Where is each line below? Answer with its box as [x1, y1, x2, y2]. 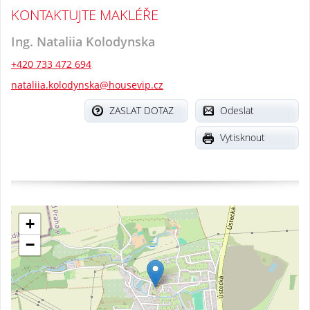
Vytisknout [220, 130, 265, 144]
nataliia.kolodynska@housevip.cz [11, 77, 163, 91]
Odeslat [220, 103, 254, 117]
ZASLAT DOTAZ [109, 103, 174, 117]
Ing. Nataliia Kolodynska [11, 33, 155, 50]
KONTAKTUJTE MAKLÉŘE [11, 5, 158, 24]
